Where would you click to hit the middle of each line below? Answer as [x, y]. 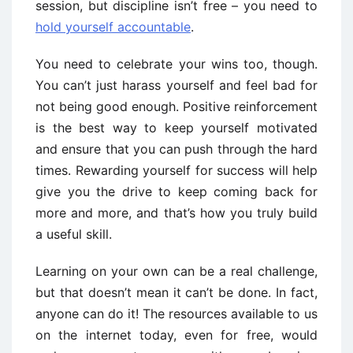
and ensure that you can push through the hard [176, 149]
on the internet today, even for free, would [176, 335]
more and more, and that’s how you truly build [176, 213]
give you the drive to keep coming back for [176, 192]
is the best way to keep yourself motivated [176, 128]
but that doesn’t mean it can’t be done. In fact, [176, 293]
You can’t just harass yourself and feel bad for [176, 85]
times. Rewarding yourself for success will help [176, 171]
